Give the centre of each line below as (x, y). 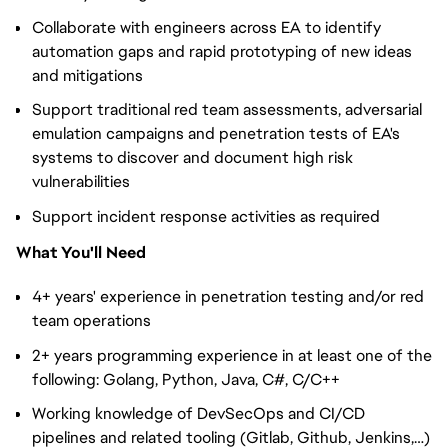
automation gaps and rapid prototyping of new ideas (222, 51)
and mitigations (87, 75)
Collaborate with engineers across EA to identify (206, 27)
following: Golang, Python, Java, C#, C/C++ (186, 379)
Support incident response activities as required (206, 216)
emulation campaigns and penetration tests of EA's (216, 134)
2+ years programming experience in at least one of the (232, 355)
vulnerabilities (81, 182)
